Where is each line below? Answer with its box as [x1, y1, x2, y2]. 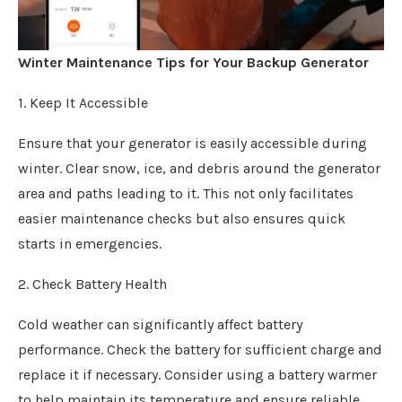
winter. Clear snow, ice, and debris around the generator [18, 160, 380, 177]
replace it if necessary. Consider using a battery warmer [18, 366, 377, 383]
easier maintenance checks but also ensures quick [18, 210, 345, 227]
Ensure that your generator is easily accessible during [18, 135, 367, 152]
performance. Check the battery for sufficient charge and [18, 341, 382, 358]
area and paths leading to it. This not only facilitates [18, 185, 354, 202]
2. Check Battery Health [18, 275, 167, 293]
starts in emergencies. [18, 235, 162, 252]
